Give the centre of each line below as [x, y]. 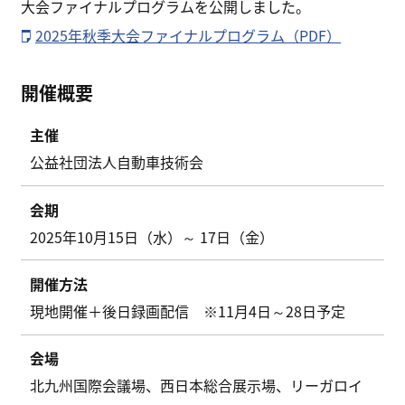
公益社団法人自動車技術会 [117, 162]
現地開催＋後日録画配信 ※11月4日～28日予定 [188, 311]
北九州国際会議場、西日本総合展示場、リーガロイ [196, 386]
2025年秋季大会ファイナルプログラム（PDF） [188, 36]
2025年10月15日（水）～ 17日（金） [152, 236]
